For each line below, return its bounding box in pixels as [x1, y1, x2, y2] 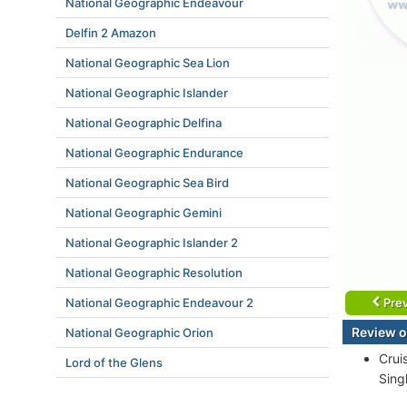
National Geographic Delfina [65, 115, 222, 130]
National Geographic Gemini [65, 205, 222, 220]
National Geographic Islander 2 [65, 235, 238, 250]
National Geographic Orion [65, 325, 213, 340]
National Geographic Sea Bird [65, 175, 229, 190]
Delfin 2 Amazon [65, 25, 156, 40]
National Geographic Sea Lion [65, 55, 230, 70]
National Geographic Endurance [65, 145, 243, 160]
